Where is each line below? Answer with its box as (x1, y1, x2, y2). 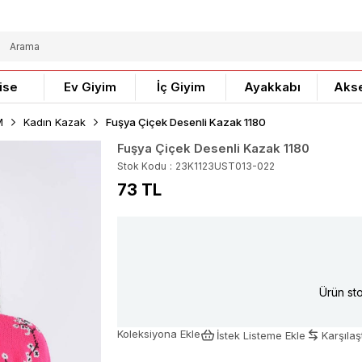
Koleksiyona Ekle (116, 326, 200, 340)
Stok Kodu (116, 160, 166, 172)
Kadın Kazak (23, 116, 86, 128)
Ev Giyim (63, 79, 116, 95)
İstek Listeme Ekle (216, 328, 305, 342)
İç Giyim (157, 79, 205, 95)
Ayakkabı (243, 79, 301, 95)
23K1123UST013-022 (175, 160, 275, 172)
